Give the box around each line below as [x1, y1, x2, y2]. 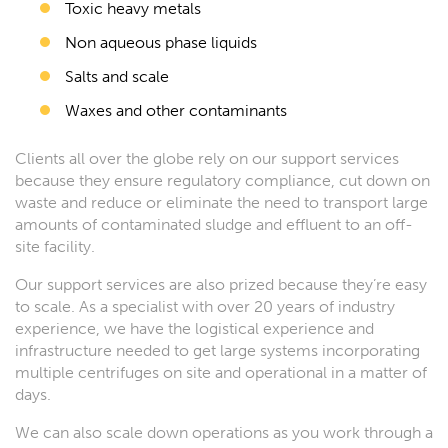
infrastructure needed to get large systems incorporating [15, 341, 420, 360]
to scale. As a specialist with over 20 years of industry [15, 297, 395, 316]
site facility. [15, 237, 95, 256]
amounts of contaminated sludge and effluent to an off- [15, 215, 413, 234]
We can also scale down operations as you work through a [15, 423, 433, 442]
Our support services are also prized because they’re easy [15, 275, 427, 294]
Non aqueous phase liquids [65, 33, 257, 52]
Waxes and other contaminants [65, 101, 287, 120]
